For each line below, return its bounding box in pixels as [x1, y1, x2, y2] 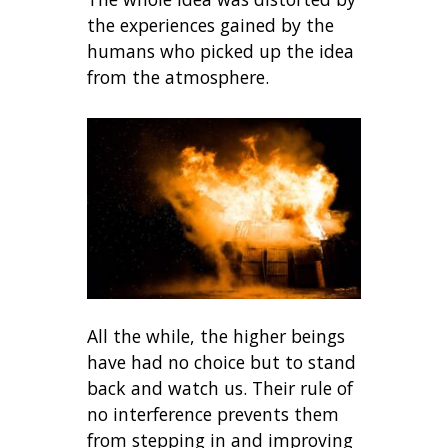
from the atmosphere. [87, 64, 275, 89]
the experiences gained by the [87, 12, 335, 37]
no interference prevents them [87, 402, 340, 427]
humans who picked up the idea [87, 38, 355, 63]
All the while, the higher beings [87, 324, 346, 349]
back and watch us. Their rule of [87, 376, 354, 401]
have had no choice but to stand [87, 350, 357, 375]
